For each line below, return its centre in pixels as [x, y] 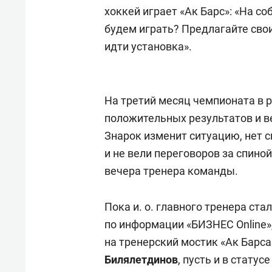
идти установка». [148, 46]
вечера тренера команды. [171, 171]
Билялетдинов [141, 259]
